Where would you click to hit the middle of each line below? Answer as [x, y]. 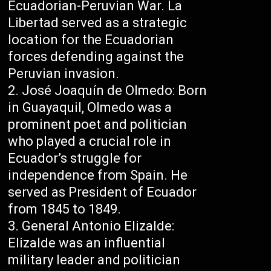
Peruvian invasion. [64, 74]
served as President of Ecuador [103, 192]
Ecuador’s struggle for [75, 158]
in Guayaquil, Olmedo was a [90, 108]
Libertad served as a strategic [98, 23]
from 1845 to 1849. [65, 209]
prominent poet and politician [98, 125]
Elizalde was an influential [87, 243]
